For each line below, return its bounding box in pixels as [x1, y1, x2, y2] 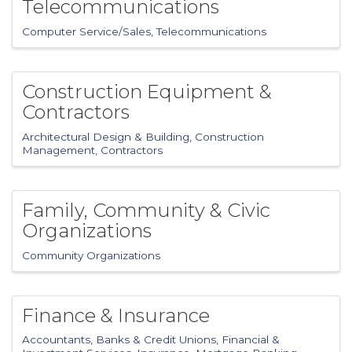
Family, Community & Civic [22, 198, 270, 222]
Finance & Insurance [22, 303, 210, 327]
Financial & [222, 333, 280, 346]
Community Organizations [22, 248, 160, 262]
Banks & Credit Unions [96, 333, 216, 346]
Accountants [22, 333, 90, 346]
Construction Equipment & [22, 79, 272, 103]
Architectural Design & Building [22, 130, 189, 143]
